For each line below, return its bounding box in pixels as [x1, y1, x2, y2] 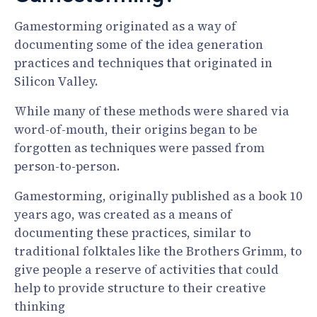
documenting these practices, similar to [14, 224, 251, 241]
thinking [14, 297, 65, 315]
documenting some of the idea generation [14, 35, 263, 53]
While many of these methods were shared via [14, 102, 289, 120]
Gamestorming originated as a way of [14, 17, 236, 35]
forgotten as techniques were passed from [14, 139, 265, 156]
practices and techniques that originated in [14, 54, 272, 71]
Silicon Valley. [14, 72, 98, 90]
